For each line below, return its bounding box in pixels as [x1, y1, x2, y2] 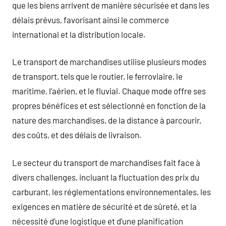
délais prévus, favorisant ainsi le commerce [12, 14, 169, 25]
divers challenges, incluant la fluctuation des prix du [12, 172, 199, 182]
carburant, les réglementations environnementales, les [12, 186, 211, 197]
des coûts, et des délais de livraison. [12, 130, 142, 140]
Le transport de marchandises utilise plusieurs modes [12, 56, 206, 67]
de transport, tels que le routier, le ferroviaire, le [12, 71, 183, 81]
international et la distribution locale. [12, 29, 146, 39]
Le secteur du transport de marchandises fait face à [12, 157, 200, 167]
